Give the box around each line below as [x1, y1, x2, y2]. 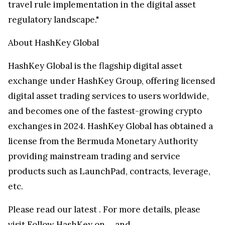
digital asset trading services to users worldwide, [8, 90, 209, 101]
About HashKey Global [8, 37, 99, 48]
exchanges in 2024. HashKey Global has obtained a [8, 120, 213, 132]
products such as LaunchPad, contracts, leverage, [8, 165, 210, 177]
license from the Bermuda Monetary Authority [8, 135, 198, 147]
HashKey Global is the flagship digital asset [8, 60, 182, 71]
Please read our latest [8, 203, 99, 215]
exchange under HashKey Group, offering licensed [8, 75, 215, 86]
